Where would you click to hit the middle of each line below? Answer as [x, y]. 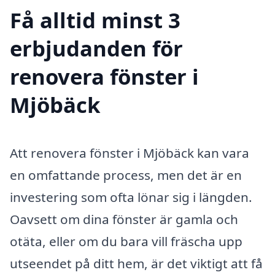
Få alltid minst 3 [95, 20]
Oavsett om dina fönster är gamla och [124, 219]
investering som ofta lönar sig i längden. [131, 197]
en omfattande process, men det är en [126, 175]
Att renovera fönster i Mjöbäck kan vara [130, 153]
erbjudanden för [96, 48]
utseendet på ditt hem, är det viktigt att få [136, 263]
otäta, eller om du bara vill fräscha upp [126, 241]
